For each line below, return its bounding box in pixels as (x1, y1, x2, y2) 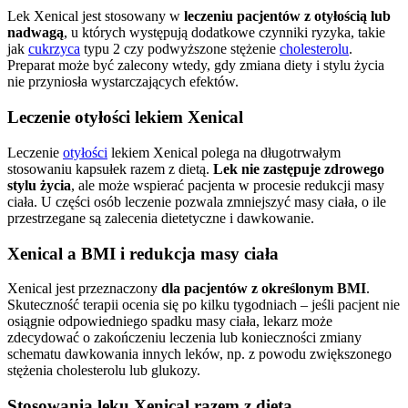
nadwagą (7, 25, 64, 41)
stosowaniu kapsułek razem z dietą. (7, 160, 213, 177)
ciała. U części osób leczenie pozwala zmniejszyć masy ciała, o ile (7, 193, 386, 209)
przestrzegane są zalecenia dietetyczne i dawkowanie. (7, 209, 314, 226)
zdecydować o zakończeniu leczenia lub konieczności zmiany (7, 330, 362, 346)
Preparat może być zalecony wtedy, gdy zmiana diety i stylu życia (7, 57, 384, 74)
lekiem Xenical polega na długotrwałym (107, 144, 341, 160)
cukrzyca (28, 41, 80, 57)
